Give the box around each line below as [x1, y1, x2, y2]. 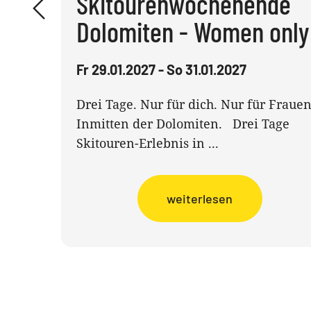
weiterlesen [167, 191, 233, 206]
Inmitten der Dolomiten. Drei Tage [76, 115, 289, 132]
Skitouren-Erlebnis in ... [76, 135, 219, 151]
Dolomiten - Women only [76, 15, 309, 48]
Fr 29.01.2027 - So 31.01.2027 [76, 61, 246, 78]
